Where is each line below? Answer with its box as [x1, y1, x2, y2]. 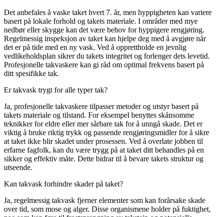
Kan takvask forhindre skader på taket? [4, 179, 123, 188]
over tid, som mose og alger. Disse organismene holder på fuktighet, [4, 204, 211, 213]
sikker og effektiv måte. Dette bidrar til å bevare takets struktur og [4, 154, 203, 163]
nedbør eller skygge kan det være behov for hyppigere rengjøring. [4, 25, 204, 34]
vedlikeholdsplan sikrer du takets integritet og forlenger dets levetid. [4, 51, 210, 60]
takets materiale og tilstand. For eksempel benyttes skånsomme [4, 110, 194, 119]
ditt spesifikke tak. [4, 69, 59, 77]
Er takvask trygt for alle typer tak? [4, 85, 108, 94]
